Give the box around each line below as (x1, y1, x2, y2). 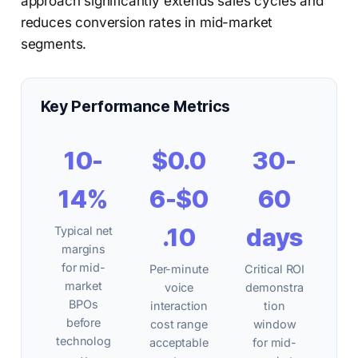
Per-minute (149, 262, 209, 276)
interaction (149, 299, 209, 313)
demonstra (245, 280, 304, 295)
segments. (20, 36, 87, 53)
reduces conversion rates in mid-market (20, 14, 273, 31)
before (66, 316, 101, 330)
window (253, 317, 296, 332)
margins (62, 242, 105, 257)
